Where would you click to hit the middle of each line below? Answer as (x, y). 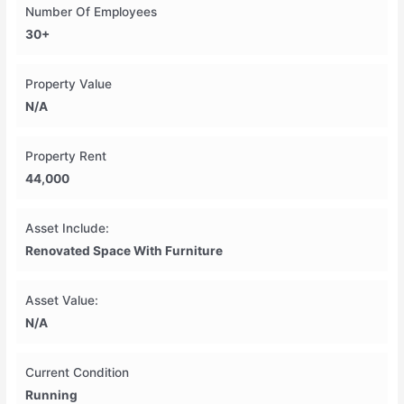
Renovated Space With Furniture (124, 251)
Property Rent (66, 156)
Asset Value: (62, 301)
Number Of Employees (92, 12)
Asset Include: (68, 229)
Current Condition (78, 373)
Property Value (69, 84)
